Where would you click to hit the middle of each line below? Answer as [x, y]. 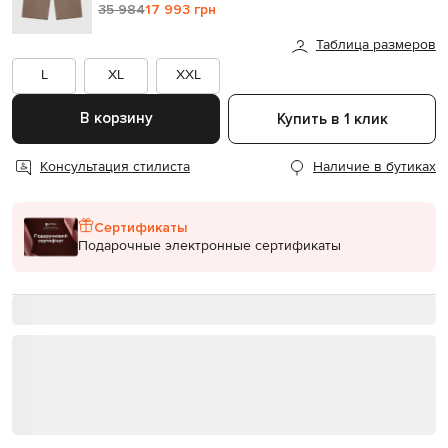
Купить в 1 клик [332, 118]
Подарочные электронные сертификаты [209, 246]
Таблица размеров [376, 45]
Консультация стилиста [115, 167]
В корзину [116, 118]
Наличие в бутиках [374, 167]
